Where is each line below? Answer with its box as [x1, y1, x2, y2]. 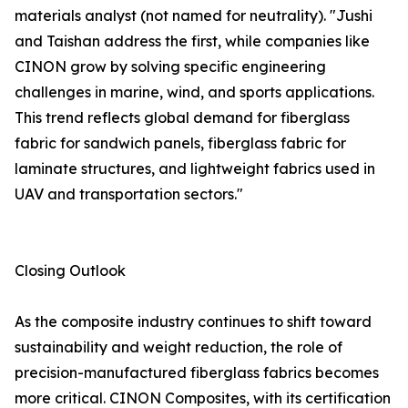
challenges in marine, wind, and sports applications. [15, 83, 374, 102]
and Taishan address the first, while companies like [15, 32, 370, 51]
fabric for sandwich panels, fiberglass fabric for [15, 134, 346, 153]
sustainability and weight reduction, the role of [15, 338, 342, 357]
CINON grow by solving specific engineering [15, 57, 326, 76]
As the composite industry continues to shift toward [15, 312, 372, 331]
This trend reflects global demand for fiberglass [15, 108, 350, 127]
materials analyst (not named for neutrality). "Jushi [15, 6, 372, 25]
